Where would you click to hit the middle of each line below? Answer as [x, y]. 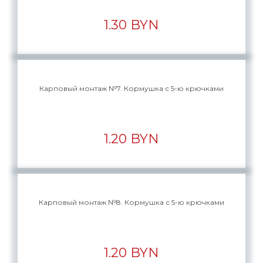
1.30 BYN [131, 25]
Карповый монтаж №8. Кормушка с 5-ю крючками [131, 202]
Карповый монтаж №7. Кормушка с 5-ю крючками [131, 88]
